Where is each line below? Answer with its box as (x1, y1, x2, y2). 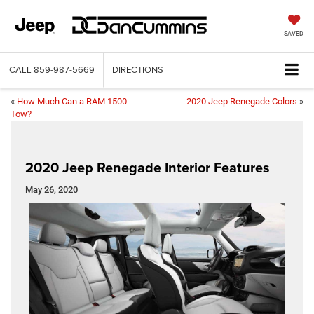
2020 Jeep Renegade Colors (186, 96, 297, 107)
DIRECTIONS (112, 63, 163, 76)
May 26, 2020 (25, 184, 78, 196)
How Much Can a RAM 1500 (17, 96, 127, 107)
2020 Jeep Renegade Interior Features (25, 157, 270, 178)
